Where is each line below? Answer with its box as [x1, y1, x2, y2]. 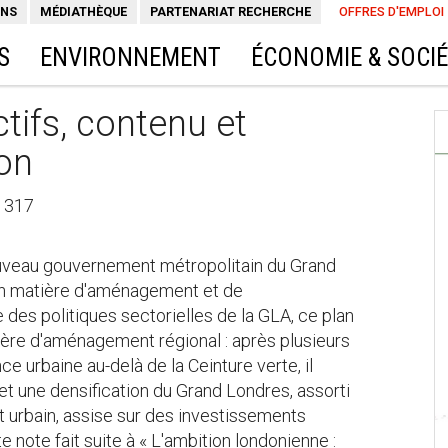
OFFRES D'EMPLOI [339, 4, 444, 19]
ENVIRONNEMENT [40, 43, 221, 72]
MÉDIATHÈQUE [40, 4, 127, 19]
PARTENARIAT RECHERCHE [150, 4, 311, 19]
